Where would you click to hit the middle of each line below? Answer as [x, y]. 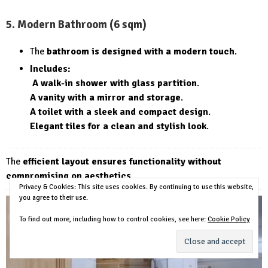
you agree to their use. [54, 198]
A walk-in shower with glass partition [115, 83]
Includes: [50, 69]
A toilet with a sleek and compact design [119, 112]
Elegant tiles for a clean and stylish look [118, 127]
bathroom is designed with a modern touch [141, 52]
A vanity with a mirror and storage [105, 98]
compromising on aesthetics [68, 176]
